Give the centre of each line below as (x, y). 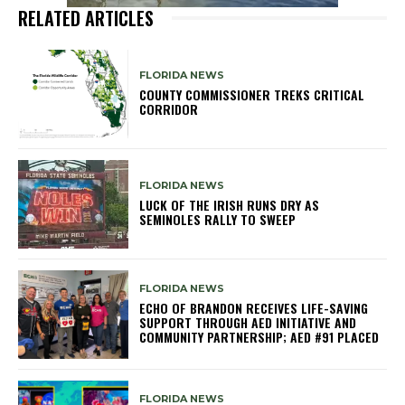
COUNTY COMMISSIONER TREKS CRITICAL (252, 95)
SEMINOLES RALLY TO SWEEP (220, 220)
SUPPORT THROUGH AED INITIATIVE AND (248, 323)
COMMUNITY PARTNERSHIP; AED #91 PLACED (259, 337)
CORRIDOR (169, 109)
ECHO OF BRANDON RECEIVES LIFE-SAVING (254, 308)
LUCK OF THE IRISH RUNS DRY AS (230, 205)
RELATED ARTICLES (86, 18)
